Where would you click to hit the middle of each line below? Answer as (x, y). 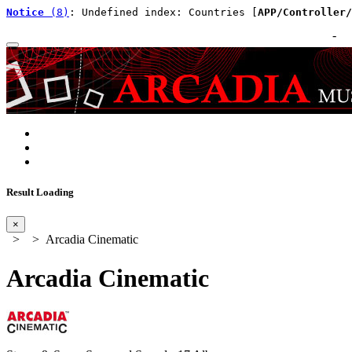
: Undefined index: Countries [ (163, 12)
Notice (25, 12)
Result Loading (40, 192)
